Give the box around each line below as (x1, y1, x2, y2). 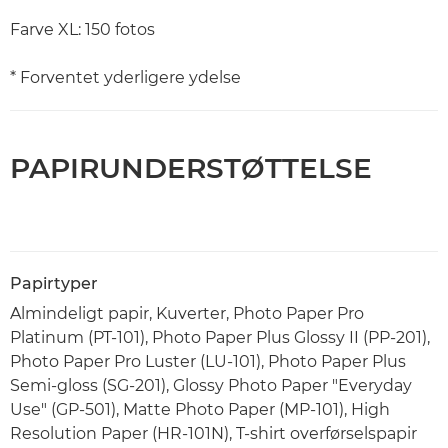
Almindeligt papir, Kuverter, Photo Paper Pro (10, 304, 364, 324)
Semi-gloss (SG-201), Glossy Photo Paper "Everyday (10, 376, 412, 396)
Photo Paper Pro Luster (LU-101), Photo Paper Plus (10, 352, 406, 372)
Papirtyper (10, 274, 98, 294)
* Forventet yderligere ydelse (10, 68, 241, 88)
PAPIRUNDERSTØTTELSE (10, 151, 372, 186)
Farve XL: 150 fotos (10, 20, 155, 40)
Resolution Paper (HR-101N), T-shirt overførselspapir (10, 424, 417, 444)
